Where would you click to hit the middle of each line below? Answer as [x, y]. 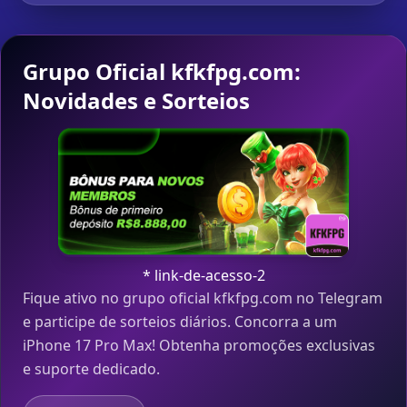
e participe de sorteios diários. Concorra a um [180, 322]
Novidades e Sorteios [136, 100]
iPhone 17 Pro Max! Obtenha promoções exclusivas [199, 346]
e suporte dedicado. [91, 369]
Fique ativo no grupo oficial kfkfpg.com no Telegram [203, 298]
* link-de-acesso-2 [203, 276]
